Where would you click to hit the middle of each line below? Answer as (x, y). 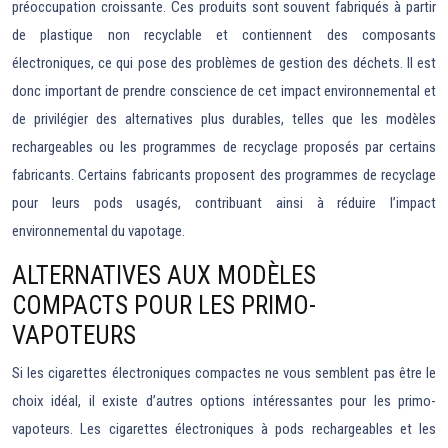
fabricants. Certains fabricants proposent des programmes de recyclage (224, 175)
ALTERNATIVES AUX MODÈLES (164, 275)
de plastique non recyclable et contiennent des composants (224, 35)
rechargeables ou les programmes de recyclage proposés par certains (224, 147)
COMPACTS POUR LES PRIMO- (164, 305)
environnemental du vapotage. (98, 231)
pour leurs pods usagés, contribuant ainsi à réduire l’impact (224, 203)
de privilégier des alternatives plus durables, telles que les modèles (224, 119)
